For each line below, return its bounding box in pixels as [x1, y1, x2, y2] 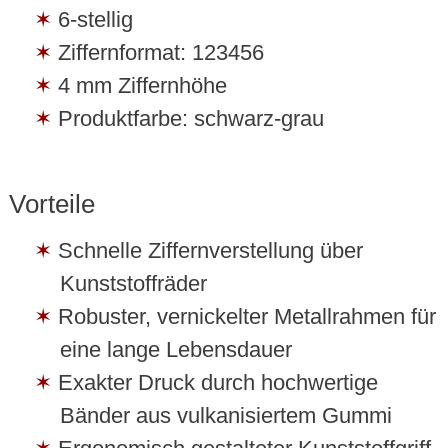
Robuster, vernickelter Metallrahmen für [57, 304, 436, 330]
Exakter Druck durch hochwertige [57, 370, 378, 396]
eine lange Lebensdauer [59, 337, 292, 363]
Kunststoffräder [59, 271, 207, 297]
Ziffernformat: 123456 [57, 40, 264, 66]
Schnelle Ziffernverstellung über [57, 238, 363, 264]
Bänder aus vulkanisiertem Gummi [59, 403, 392, 429]
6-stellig [57, 7, 133, 33]
